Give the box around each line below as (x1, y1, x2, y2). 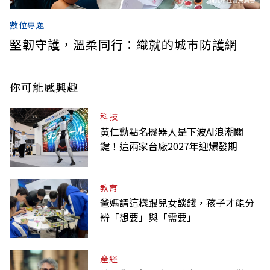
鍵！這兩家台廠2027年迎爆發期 (100, 138, 237, 153)
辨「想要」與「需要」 (100, 209, 196, 224)
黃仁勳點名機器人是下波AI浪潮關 (100, 124, 243, 139)
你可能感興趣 (10, 78, 78, 95)
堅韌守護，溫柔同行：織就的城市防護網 (10, 35, 237, 53)
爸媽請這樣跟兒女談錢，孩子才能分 (100, 195, 254, 210)
